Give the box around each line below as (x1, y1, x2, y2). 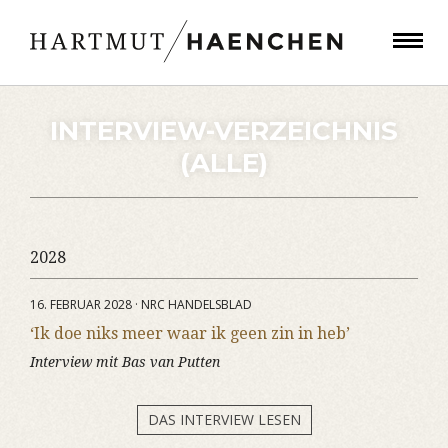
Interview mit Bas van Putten (30, 354, 220, 370)
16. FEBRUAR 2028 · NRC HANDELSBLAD (30, 296, 252, 313)
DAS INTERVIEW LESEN (147, 410, 301, 429)
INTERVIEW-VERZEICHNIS (50, 115, 398, 147)
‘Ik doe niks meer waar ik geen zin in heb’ (30, 324, 350, 343)
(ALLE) (180, 147, 268, 179)
